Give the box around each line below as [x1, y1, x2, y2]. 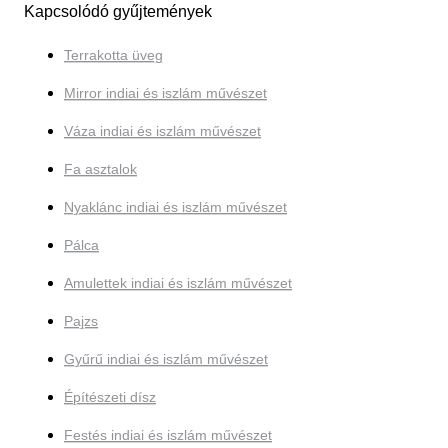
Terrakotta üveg [64, 47, 163, 64]
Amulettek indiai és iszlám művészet [64, 275, 292, 292]
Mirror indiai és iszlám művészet [64, 85, 267, 102]
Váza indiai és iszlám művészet [64, 123, 261, 140]
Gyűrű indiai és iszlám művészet [64, 351, 268, 368]
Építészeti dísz [64, 389, 156, 406]
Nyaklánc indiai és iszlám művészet [64, 199, 287, 216]
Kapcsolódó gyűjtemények [24, 3, 212, 21]
